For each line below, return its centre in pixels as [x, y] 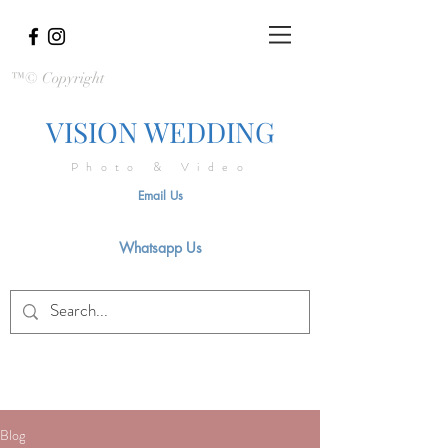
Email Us [160, 195]
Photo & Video [161, 167]
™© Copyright [57, 78]
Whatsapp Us [160, 247]
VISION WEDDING [160, 131]
